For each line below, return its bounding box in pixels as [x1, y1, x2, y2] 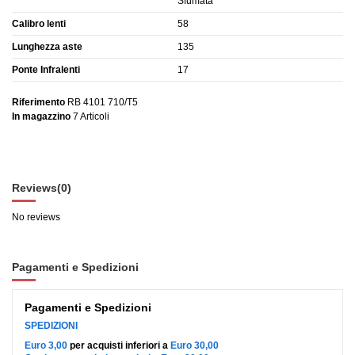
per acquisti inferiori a [70, 340, 168, 352]
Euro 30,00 [168, 340, 219, 352]
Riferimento [12, 96, 65, 108]
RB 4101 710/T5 [67, 96, 138, 108]
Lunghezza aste [12, 40, 82, 52]
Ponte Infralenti [12, 63, 80, 75]
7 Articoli [73, 111, 109, 123]
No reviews [12, 211, 60, 223]
